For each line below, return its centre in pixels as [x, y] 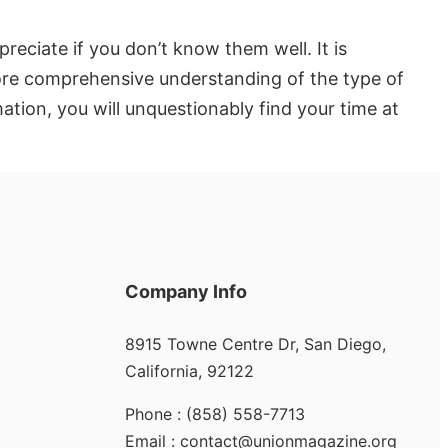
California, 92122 [189, 371]
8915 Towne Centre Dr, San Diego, [255, 344]
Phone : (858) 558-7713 [214, 414]
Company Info [185, 292]
